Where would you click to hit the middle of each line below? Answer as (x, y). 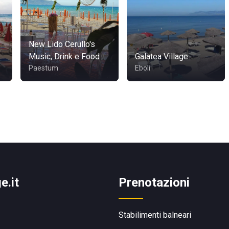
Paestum (43, 68)
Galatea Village (162, 56)
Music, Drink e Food (64, 56)
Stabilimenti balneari (155, 215)
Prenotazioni (154, 182)
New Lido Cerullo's (62, 44)
